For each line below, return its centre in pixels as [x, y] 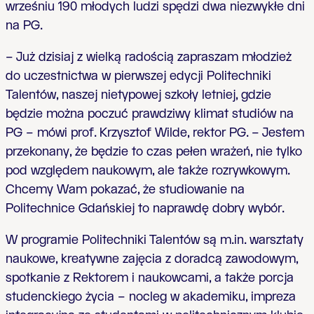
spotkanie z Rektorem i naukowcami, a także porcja [150, 278]
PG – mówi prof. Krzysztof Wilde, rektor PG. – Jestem [155, 133]
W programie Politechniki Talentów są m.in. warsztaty [155, 240]
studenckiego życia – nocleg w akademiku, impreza [151, 297]
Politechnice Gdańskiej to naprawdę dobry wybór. [145, 209]
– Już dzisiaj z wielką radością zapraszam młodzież [149, 57]
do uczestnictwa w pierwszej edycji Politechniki [138, 76]
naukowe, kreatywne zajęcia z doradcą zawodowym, [152, 259]
